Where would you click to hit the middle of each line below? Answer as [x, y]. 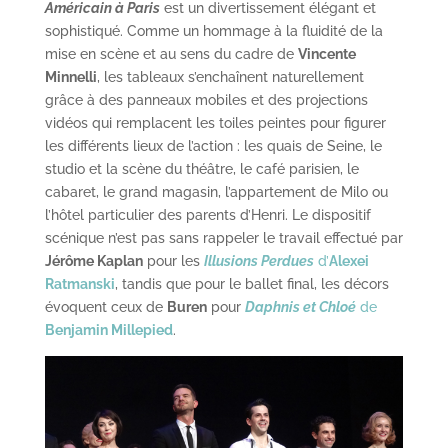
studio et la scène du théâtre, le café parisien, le [201, 168]
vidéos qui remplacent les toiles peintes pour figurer [215, 122]
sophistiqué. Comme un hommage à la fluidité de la [213, 30]
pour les [173, 260]
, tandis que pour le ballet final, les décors [251, 283]
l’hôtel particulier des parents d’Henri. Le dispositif [207, 214]
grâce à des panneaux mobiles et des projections [206, 99]
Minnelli [70, 76]
